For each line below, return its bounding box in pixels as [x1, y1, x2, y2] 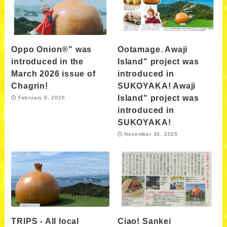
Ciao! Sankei [118, 216, 171, 226]
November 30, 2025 [124, 131, 178, 137]
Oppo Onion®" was [11, 44, 92, 54]
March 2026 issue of [11, 68, 96, 78]
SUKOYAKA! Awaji [118, 81, 196, 90]
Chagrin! [11, 81, 48, 90]
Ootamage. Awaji [118, 44, 188, 54]
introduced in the [11, 56, 84, 66]
